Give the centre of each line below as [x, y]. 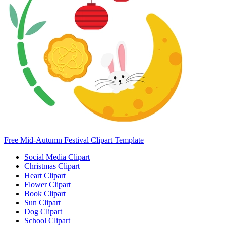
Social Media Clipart [57, 157]
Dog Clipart [43, 212]
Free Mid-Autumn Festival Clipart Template [74, 140]
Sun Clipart [42, 203]
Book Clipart [45, 194]
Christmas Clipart [52, 166]
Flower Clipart [47, 185]
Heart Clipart [45, 176]
